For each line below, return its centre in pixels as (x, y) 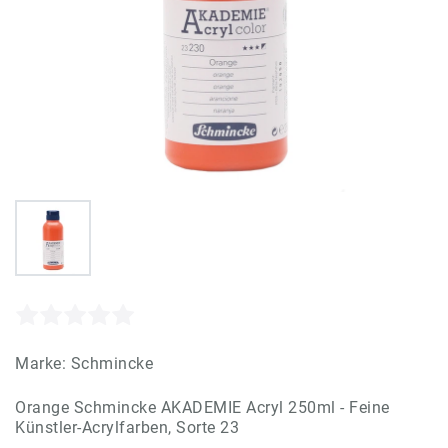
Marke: (43, 363)
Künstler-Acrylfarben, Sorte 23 (127, 427)
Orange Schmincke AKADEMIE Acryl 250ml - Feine (202, 407)
